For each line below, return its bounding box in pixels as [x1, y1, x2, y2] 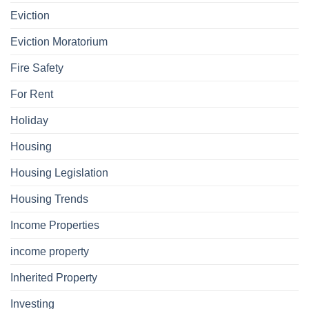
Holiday [10, 114, 48, 127]
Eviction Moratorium [10, 36, 108, 48]
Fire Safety [10, 62, 63, 74]
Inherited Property [10, 272, 97, 284]
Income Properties [10, 219, 99, 232]
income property [10, 246, 89, 258]
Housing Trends [10, 193, 88, 206]
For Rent [10, 88, 53, 101]
